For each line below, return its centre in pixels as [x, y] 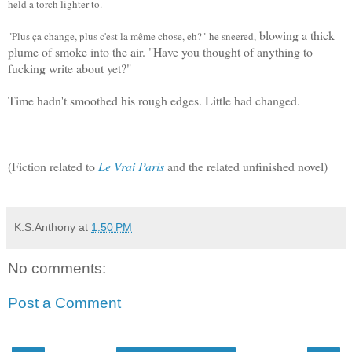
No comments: [57, 269]
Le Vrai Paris [131, 167]
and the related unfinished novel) [247, 167]
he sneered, [234, 37]
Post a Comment [64, 302]
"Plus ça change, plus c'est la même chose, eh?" [108, 37]
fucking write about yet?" [71, 68]
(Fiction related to [53, 167]
